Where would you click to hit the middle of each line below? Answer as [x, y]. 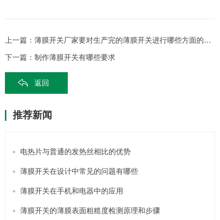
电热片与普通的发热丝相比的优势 [75, 151]
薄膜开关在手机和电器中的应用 [72, 191]
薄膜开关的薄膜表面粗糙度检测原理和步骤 [90, 210]
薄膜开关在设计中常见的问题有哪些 [79, 171]
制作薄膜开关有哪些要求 [75, 57]
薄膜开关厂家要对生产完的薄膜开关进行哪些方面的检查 [119, 40]
